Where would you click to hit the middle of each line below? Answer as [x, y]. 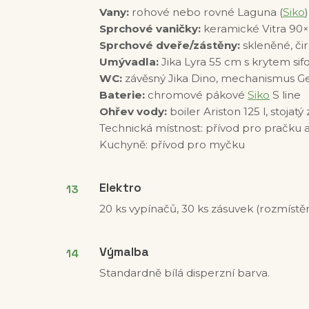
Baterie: [122, 95]
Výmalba [124, 252]
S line [285, 95]
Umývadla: [129, 62]
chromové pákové [196, 95]
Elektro [120, 188]
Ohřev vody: [133, 112]
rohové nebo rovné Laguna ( [206, 12]
